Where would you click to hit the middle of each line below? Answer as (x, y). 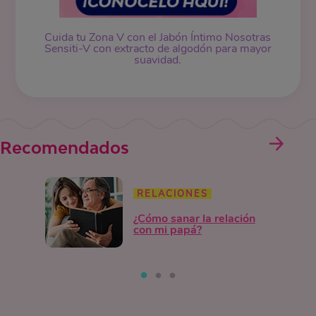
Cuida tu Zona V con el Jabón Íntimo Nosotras (158, 37)
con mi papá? (167, 230)
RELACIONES (172, 194)
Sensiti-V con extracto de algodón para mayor (158, 48)
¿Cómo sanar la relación (194, 219)
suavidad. (158, 60)
